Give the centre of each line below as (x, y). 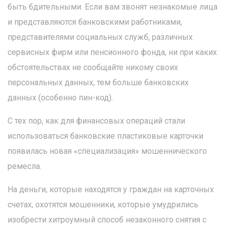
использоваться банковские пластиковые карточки (105, 136)
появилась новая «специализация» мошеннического (107, 151)
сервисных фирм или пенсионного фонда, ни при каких (112, 52)
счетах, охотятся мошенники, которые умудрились (103, 205)
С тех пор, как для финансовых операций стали (96, 121)
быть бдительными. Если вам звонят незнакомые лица (112, 7)
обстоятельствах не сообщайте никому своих (93, 67)
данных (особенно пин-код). (60, 98)
